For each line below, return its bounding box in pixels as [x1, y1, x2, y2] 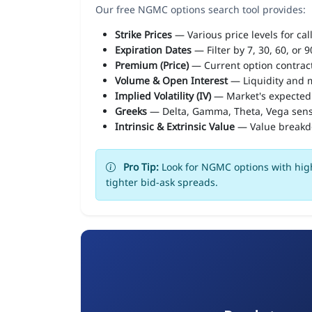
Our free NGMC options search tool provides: [95, 2, 306, 16]
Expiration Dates [115, 42, 192, 56]
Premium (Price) [115, 58, 189, 72]
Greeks [115, 104, 147, 118]
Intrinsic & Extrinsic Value [115, 119, 235, 133]
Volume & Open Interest [115, 73, 228, 87]
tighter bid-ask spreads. [106, 175, 218, 189]
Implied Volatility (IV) [115, 88, 211, 102]
